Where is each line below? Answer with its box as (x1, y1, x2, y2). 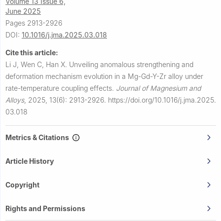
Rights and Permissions (5, 204, 85, 213)
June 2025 (5, 7, 41, 16)
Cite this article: (5, 48, 58, 57)
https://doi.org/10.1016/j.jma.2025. (108, 96, 216, 105)
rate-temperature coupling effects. (5, 84, 116, 93)
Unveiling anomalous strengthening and (69, 60, 193, 69)
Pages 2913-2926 (5, 19, 62, 28)
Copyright (5, 181, 39, 189)
